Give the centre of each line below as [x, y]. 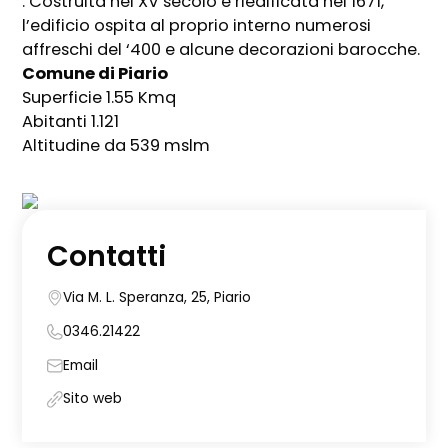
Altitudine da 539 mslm [116, 146]
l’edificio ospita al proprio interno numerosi [197, 26]
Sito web [92, 399]
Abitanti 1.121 [71, 122]
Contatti [106, 256]
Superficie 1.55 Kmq [99, 98]
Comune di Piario [95, 74]
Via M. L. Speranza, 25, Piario [156, 298]
